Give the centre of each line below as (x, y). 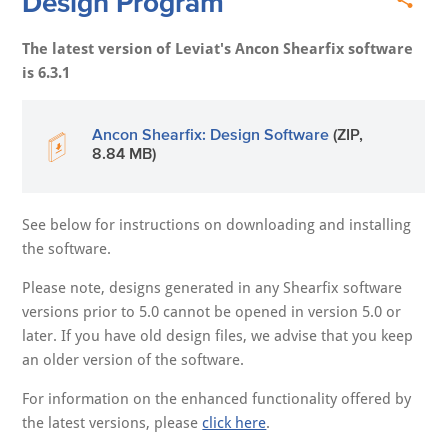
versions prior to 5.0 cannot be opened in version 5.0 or (212, 312)
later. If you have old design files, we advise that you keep (218, 336)
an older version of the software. (135, 360)
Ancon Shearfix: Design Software (211, 134)
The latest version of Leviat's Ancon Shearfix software (218, 49)
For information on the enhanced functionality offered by (217, 399)
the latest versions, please (112, 423)
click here (234, 423)
